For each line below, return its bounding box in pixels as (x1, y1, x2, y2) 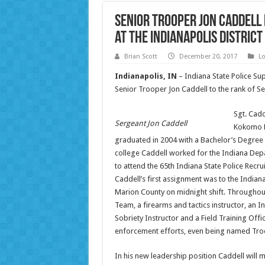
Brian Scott (124, 53, 157, 61)
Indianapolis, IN (114, 72, 177, 81)
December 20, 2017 (179, 53, 237, 61)
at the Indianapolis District (114, 30, 263, 47)
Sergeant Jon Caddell (114, 119, 187, 128)
